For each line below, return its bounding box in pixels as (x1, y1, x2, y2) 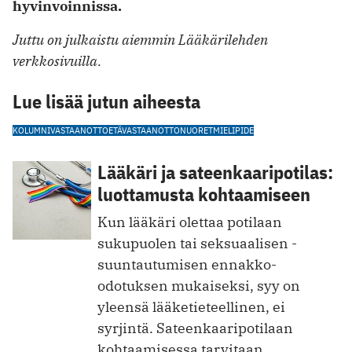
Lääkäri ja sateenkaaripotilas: (97, 159, 333, 185)
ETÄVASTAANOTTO (108, 123, 180, 136)
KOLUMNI (13, 123, 50, 136)
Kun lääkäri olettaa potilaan (97, 212, 282, 231)
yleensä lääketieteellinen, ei (97, 297, 285, 316)
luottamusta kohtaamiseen (97, 181, 310, 207)
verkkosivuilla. (13, 51, 101, 70)
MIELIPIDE (213, 123, 254, 136)
